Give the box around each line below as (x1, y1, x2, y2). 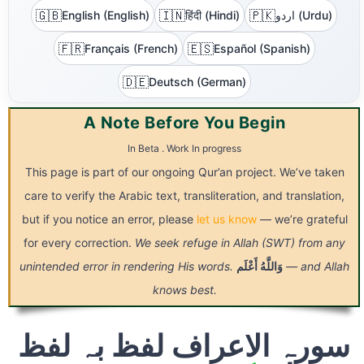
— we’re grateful (256, 212, 348, 227)
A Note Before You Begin (83, 113, 286, 132)
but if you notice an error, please (21, 212, 197, 227)
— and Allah (283, 259, 349, 274)
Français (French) (84, 41, 178, 55)
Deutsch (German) (148, 75, 246, 89)
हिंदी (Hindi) (185, 8, 240, 22)
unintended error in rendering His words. (19, 259, 236, 274)
